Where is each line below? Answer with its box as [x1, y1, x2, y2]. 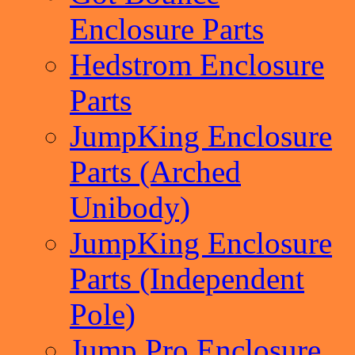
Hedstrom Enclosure [70, 48, 324, 82]
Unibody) [70, 190, 190, 224]
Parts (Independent [70, 261, 304, 296]
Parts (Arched [70, 155, 241, 189]
